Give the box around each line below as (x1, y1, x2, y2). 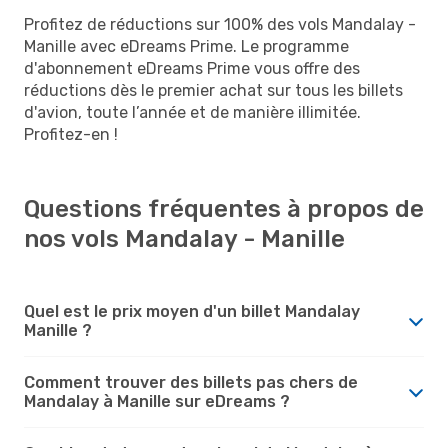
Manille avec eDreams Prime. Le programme (24, 36, 349, 56)
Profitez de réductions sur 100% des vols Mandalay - (24, 14, 416, 34)
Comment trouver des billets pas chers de (24, 372, 358, 392)
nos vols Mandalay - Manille (24, 224, 345, 253)
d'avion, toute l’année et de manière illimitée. (24, 102, 361, 122)
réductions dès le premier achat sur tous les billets (24, 80, 403, 100)
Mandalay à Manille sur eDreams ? (24, 391, 290, 411)
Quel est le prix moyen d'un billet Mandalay (24, 301, 360, 321)
